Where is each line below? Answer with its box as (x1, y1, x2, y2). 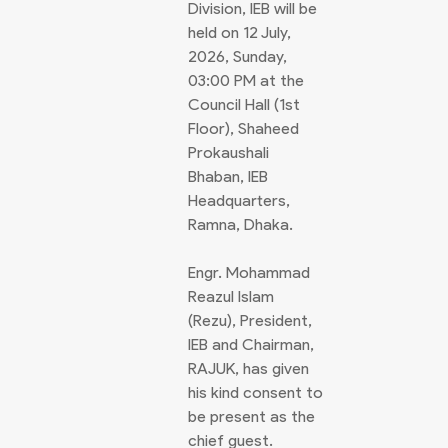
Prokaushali (188, 143, 269, 162)
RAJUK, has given (188, 359, 309, 378)
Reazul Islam (188, 287, 274, 306)
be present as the (188, 407, 315, 426)
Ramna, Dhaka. (188, 215, 293, 234)
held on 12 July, (188, 23, 291, 42)
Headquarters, (188, 191, 290, 210)
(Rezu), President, (188, 311, 312, 330)
